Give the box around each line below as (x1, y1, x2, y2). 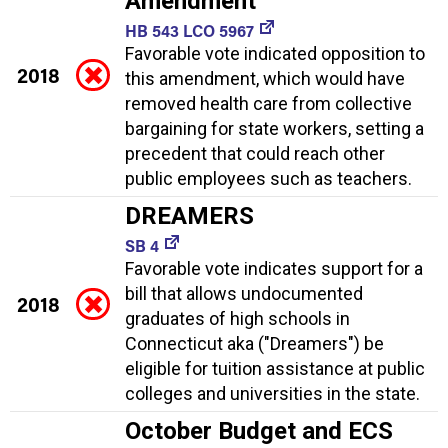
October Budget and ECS (125, 416, 393, 445)
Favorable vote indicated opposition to (125, 42, 425, 64)
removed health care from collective (125, 92, 412, 114)
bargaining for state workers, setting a (125, 117, 424, 139)
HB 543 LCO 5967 (125, 19, 254, 41)
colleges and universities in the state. (125, 382, 420, 404)
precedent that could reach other (125, 142, 385, 164)
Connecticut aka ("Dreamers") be (125, 332, 384, 354)
